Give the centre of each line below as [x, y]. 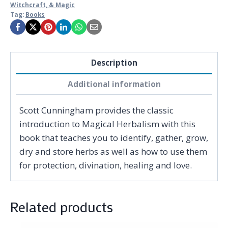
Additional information [114, 84]
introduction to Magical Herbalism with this [107, 124]
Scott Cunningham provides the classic [96, 110]
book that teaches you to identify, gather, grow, [114, 137]
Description [114, 62]
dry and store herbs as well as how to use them [113, 151]
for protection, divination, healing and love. [106, 165]
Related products [62, 206]
